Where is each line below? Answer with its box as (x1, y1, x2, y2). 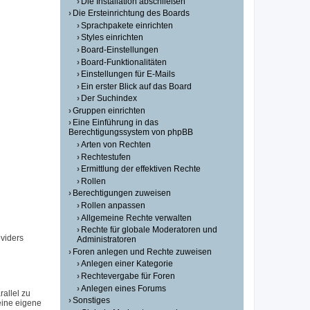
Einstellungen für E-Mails (81, 69, 176, 80)
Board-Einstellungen (81, 44, 159, 55)
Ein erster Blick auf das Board (81, 81, 192, 91)
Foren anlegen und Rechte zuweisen (73, 246, 212, 257)
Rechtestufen (81, 152, 131, 162)
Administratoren (77, 235, 137, 245)
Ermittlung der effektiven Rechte (81, 164, 201, 174)
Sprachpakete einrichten (81, 20, 174, 30)
